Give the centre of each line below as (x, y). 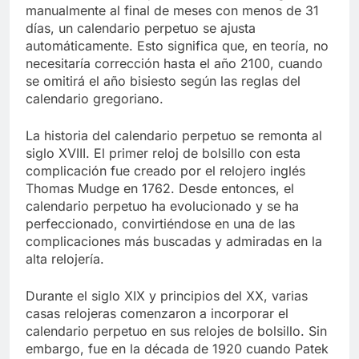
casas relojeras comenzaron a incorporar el (157, 314)
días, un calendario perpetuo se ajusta (141, 28)
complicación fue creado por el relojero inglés (165, 171)
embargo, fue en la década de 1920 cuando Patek (177, 349)
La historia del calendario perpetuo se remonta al (174, 136)
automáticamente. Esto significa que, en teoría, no (177, 46)
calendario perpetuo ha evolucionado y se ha (162, 206)
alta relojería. (65, 259)
